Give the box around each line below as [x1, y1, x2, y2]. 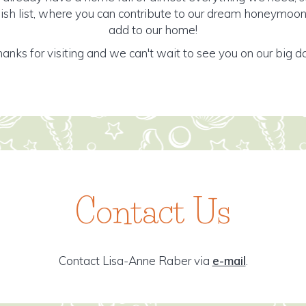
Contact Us [75, 191, 231, 232]
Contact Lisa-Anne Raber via [58, 253, 212, 268]
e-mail [212, 253, 246, 268]
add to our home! [109, 23, 197, 37]
